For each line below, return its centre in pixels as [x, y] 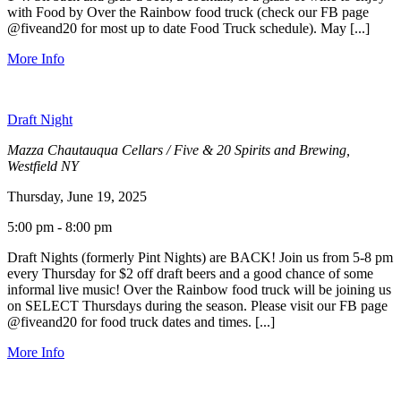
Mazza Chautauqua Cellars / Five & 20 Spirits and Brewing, [179, 149]
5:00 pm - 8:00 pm [60, 226]
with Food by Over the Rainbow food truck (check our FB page [188, 12]
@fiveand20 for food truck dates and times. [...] [141, 321]
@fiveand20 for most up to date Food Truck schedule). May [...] [188, 28]
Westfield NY [43, 166]
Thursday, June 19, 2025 [77, 196]
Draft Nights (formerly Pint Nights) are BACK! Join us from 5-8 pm [200, 257]
